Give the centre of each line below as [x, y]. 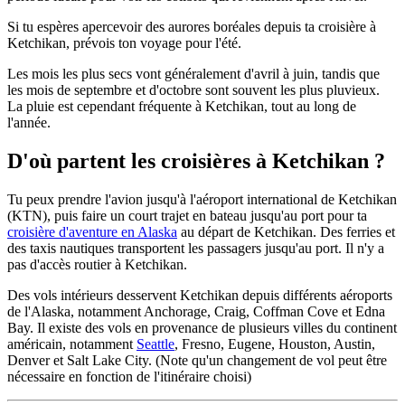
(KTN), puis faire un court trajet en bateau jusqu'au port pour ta [187, 216]
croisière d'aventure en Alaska [92, 232]
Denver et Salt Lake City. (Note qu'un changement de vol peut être [197, 360]
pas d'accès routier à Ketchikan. [97, 264]
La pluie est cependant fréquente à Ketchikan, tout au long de [182, 107]
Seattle [155, 344]
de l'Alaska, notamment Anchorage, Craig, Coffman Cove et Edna [196, 311]
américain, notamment [72, 344]
